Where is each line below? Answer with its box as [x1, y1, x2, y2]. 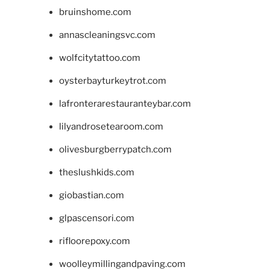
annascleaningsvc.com [58, 29, 155, 40]
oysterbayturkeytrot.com [58, 75, 166, 86]
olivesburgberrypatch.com [58, 143, 172, 155]
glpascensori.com [58, 212, 134, 224]
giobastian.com [58, 189, 124, 201]
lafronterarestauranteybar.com [58, 98, 191, 109]
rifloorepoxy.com [58, 235, 130, 246]
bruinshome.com [58, 6, 131, 17]
